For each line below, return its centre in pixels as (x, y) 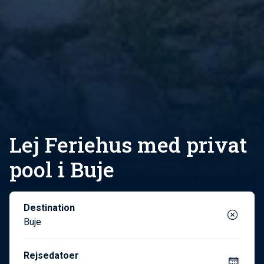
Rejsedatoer (51, 255)
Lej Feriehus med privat (128, 144)
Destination (49, 207)
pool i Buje (62, 169)
